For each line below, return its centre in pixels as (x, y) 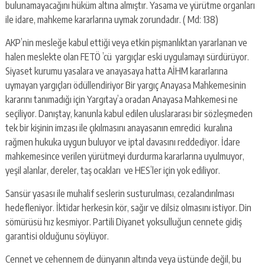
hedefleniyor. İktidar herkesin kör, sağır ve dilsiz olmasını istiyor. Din (128, 208)
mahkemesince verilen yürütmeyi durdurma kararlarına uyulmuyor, (125, 156)
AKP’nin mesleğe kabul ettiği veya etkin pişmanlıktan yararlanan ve (126, 43)
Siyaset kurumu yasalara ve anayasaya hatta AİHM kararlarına (116, 71)
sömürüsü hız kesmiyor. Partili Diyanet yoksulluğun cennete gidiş (123, 222)
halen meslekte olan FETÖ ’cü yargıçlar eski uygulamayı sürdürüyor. (127, 57)
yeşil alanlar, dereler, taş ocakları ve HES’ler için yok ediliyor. (112, 171)
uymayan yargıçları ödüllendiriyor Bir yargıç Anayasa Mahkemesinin (126, 85)
